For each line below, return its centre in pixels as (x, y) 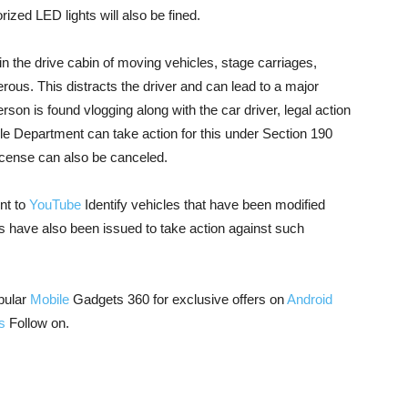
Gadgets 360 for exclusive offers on (178, 300)
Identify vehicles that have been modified (205, 205)
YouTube (57, 205)
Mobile (50, 300)
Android (310, 300)
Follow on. (37, 323)
